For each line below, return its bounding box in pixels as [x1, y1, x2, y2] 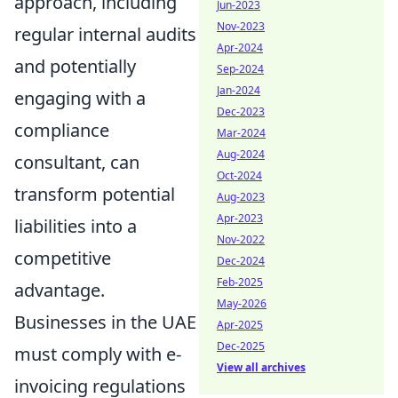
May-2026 [217, 296, 267, 311]
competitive [14, 246, 111, 271]
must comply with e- [14, 342, 181, 367]
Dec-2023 [217, 104, 265, 119]
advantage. [14, 278, 105, 303]
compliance [14, 118, 109, 143]
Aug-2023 [217, 189, 265, 204]
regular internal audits [14, 22, 196, 47]
